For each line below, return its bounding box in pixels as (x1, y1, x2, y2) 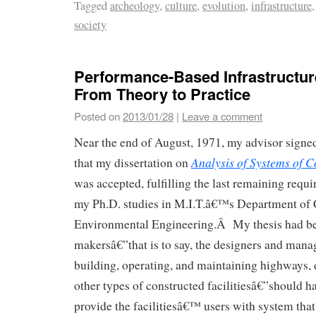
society (74, 16, 107, 32)
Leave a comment (182, 109, 262, 124)
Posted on (74, 109, 120, 124)
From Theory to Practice (74, 83, 250, 106)
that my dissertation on (74, 154, 191, 171)
